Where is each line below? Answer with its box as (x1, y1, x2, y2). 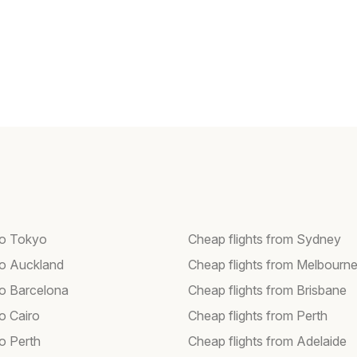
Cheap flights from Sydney (188, 231, 341, 248)
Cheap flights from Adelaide (188, 333, 347, 350)
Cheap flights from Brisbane (188, 282, 347, 299)
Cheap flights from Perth (188, 308, 328, 324)
